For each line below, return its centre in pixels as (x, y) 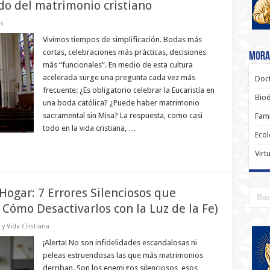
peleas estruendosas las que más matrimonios (123, 255)
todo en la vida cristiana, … (89, 128)
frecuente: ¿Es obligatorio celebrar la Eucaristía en (128, 90)
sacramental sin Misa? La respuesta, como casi (122, 115)
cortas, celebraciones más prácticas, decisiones (124, 52)
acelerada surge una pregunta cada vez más (119, 77)
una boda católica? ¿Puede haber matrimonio (121, 103)
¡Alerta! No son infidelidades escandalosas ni (120, 243)
